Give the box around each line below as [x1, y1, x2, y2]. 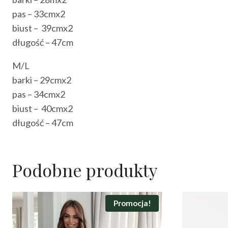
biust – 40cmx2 [12, 102, 73, 114]
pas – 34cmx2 [12, 88, 65, 100]
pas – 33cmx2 [12, 8, 65, 19]
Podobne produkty [12, 158, 157, 182]
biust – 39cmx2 [12, 22, 73, 34]
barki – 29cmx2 [12, 74, 71, 85]
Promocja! [113, 198, 151, 208]
